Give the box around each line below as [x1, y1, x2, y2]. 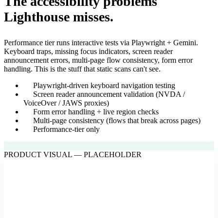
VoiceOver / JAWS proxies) [23, 98, 109, 107]
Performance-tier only [33, 125, 100, 133]
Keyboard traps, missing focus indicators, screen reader [4, 47, 173, 55]
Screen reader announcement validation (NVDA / [33, 90, 185, 98]
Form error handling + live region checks [33, 107, 159, 116]
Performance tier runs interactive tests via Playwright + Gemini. [4, 38, 198, 47]
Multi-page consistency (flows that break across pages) [33, 116, 200, 125]
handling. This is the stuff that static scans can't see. [4, 64, 161, 73]
